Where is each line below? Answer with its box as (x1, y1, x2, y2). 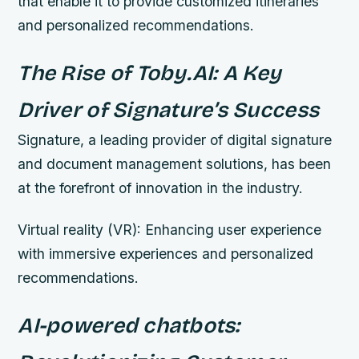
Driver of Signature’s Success (18, 97, 320, 123)
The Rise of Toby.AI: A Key (18, 60, 282, 87)
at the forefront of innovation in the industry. (18, 179, 304, 197)
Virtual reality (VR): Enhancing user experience (18, 220, 322, 238)
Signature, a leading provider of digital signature (18, 131, 333, 149)
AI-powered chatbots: (18, 312, 240, 338)
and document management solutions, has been (18, 155, 332, 173)
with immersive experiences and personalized (18, 244, 314, 262)
